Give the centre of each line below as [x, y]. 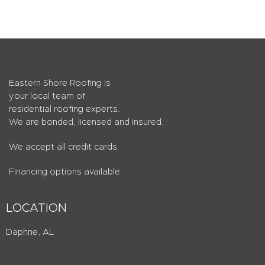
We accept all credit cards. [64, 147]
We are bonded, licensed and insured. [86, 122]
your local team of [47, 96]
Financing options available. [65, 172]
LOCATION [36, 209]
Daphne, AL [30, 232]
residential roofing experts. [64, 109]
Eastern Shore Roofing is [60, 83]
